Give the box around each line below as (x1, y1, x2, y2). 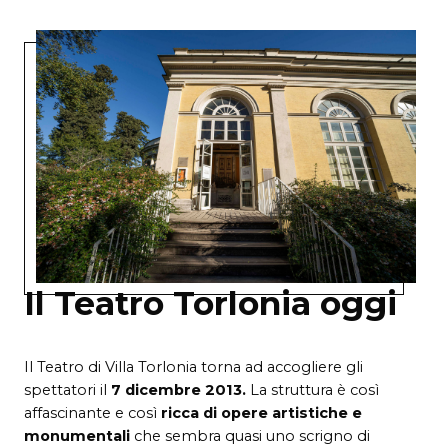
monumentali (24, 427, 134, 446)
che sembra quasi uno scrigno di (134, 427, 370, 446)
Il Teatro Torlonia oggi (24, 283, 397, 324)
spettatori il (24, 381, 111, 400)
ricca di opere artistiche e (161, 404, 362, 423)
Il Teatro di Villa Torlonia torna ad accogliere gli (24, 358, 363, 377)
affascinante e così (24, 404, 161, 423)
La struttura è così (246, 381, 379, 400)
